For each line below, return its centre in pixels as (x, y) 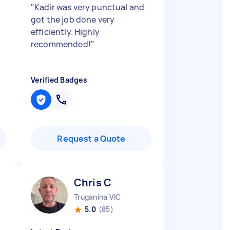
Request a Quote (91, 139)
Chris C (93, 183)
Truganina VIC (98, 197)
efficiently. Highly (65, 32)
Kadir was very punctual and (90, 7)
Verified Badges (59, 80)
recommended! (61, 44)
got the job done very (73, 20)
